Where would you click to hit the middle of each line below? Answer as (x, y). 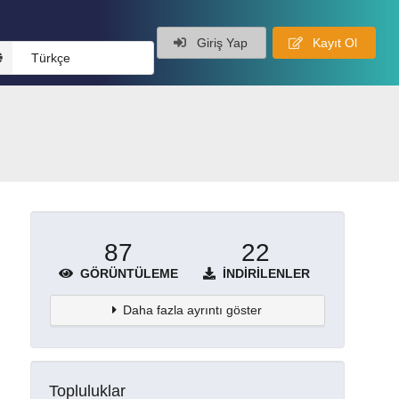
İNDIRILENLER (265, 273)
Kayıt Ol (333, 43)
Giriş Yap (220, 43)
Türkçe (50, 58)
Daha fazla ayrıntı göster (193, 309)
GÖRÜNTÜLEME (127, 273)
